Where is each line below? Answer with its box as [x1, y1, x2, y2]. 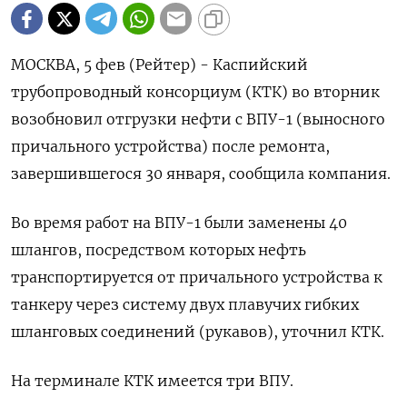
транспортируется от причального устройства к [11, 268, 382, 286]
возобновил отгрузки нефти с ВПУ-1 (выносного [11, 110, 385, 128]
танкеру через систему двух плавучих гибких [11, 295, 359, 313]
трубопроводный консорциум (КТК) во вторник [11, 83, 380, 101]
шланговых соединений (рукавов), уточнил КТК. [11, 323, 384, 341]
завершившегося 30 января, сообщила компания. [11, 164, 391, 183]
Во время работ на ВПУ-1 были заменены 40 [11, 213, 347, 232]
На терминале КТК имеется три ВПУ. [11, 372, 293, 390]
